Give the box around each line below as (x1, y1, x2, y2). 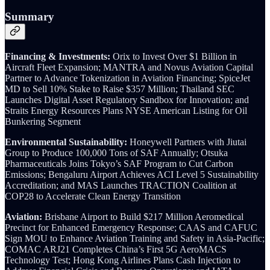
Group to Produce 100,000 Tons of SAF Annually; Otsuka (5, 147, 228, 158)
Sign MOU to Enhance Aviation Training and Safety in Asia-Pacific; (5, 233, 265, 243)
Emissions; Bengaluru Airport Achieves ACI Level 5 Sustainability (5, 169, 259, 180)
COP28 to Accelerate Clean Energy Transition (5, 190, 181, 201)
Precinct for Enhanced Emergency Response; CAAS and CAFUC (5, 222, 257, 233)
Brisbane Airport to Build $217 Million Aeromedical (42, 211, 243, 222)
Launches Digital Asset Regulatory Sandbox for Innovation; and (5, 94, 249, 105)
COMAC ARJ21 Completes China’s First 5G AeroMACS (5, 243, 227, 254)
